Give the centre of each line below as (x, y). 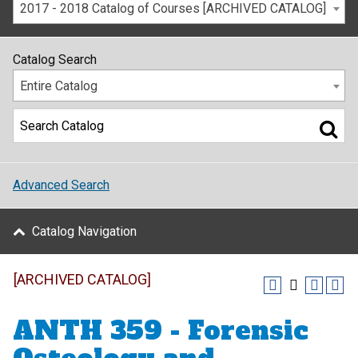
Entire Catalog (59, 86)
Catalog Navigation (84, 231)
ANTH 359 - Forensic (161, 331)
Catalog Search (55, 60)
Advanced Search (61, 185)
